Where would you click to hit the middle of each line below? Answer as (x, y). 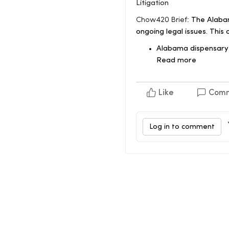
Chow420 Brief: (163, 20)
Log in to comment (182, 127)
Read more (176, 61)
